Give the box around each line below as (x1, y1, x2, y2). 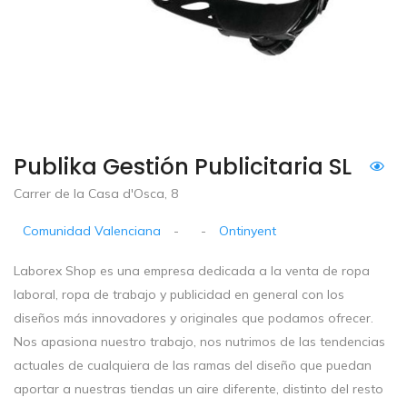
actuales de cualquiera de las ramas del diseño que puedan (14, 357, 372, 374)
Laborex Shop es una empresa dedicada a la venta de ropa (14, 263, 370, 280)
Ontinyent (219, 223, 277, 240)
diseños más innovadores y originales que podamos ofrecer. (14, 310, 373, 327)
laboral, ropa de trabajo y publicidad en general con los (14, 286, 344, 303)
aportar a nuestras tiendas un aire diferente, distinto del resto (14, 381, 383, 398)
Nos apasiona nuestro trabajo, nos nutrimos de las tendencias (14, 333, 385, 351)
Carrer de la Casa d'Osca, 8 (14, 185, 178, 203)
